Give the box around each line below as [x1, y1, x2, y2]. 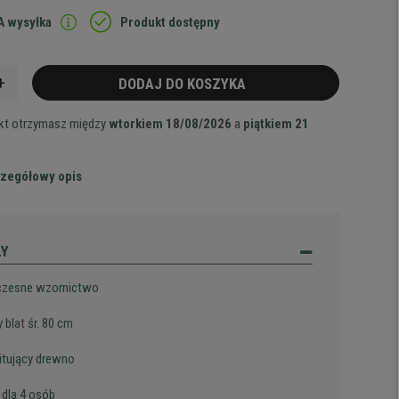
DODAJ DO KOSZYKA [118, 75, 254, 93]
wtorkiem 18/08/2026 [109, 116, 232, 132]
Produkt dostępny [120, 14, 221, 30]
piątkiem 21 [243, 116, 310, 132]
